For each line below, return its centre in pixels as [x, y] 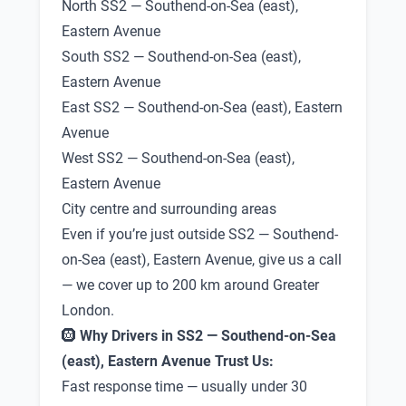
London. [88, 310]
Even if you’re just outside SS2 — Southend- [200, 234]
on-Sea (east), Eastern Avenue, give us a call [202, 260]
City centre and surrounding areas [169, 209]
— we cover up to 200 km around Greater [190, 285]
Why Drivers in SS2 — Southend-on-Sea [208, 336]
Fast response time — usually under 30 [184, 387]
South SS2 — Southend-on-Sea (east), [181, 57]
